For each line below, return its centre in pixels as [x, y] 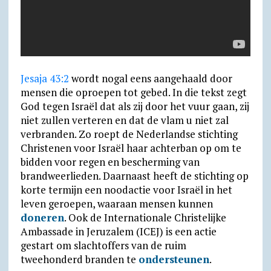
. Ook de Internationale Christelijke [145, 218]
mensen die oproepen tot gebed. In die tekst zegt [133, 93]
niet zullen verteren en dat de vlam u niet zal [124, 120]
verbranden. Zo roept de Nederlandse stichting [129, 134]
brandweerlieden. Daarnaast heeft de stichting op [134, 176]
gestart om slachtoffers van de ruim [103, 246]
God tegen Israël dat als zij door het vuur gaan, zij [135, 106]
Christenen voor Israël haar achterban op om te [131, 148]
